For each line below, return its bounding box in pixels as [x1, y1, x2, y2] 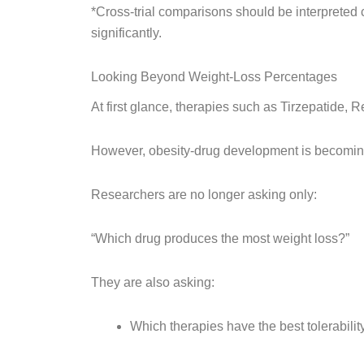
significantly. [91, 26, 162, 41]
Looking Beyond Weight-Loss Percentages [91, 70, 337, 84]
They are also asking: [91, 275, 214, 290]
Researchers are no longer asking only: [91, 188, 317, 202]
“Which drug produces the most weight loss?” [91, 232, 349, 246]
